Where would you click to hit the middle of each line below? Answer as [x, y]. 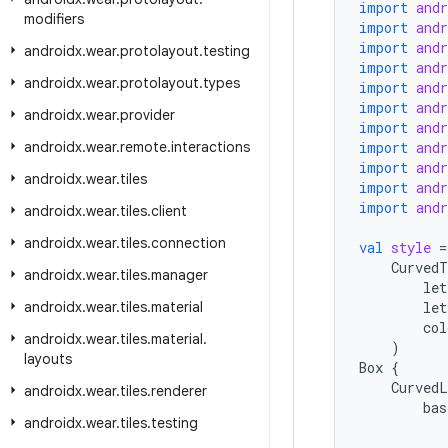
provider [147, 115]
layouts [48, 359]
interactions [210, 147]
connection [188, 243]
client [169, 211]
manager [179, 275]
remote [143, 147]
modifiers [54, 19]
